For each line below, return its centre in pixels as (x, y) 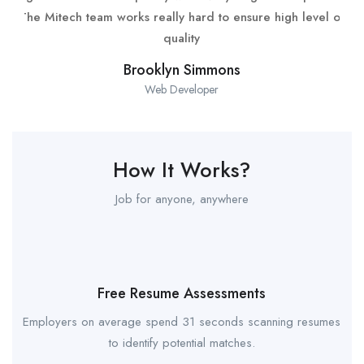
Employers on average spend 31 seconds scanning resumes (182, 321)
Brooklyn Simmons (182, 69)
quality (182, 38)
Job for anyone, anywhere (182, 199)
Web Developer (182, 89)
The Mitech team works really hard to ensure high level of (182, 17)
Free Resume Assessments (182, 293)
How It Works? (182, 169)
